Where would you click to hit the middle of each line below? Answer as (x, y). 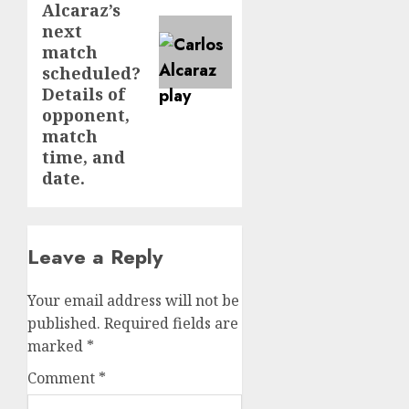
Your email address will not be (133, 300)
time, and (84, 157)
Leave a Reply (95, 256)
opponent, (86, 115)
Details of (84, 94)
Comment (63, 378)
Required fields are (171, 323)
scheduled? (91, 73)
